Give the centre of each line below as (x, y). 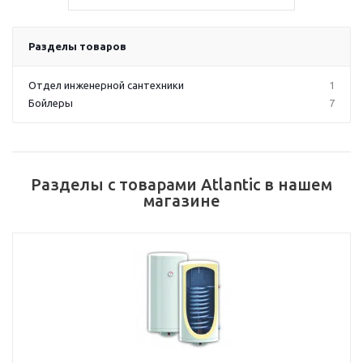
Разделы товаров (77, 46)
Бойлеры (51, 103)
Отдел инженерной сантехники (106, 85)
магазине (181, 201)
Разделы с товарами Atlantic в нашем (181, 184)
